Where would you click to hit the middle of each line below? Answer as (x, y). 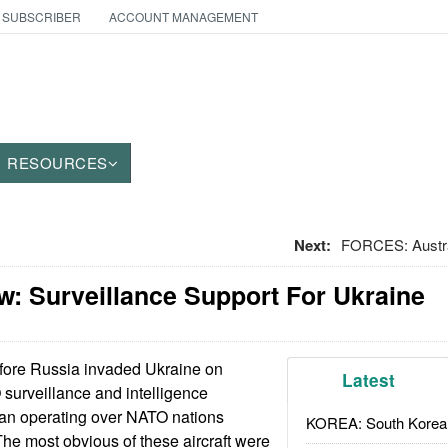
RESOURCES (57, 162)
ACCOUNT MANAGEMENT (183, 16)
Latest (369, 380)
